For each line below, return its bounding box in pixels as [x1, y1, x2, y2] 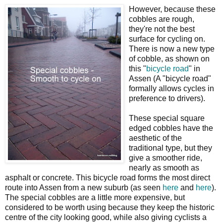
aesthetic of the [129, 133, 182, 142]
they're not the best [129, 24, 195, 33]
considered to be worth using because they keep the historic [5, 203, 215, 212]
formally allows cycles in [129, 84, 214, 93]
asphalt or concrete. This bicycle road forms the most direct [5, 173, 210, 182]
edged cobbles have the [129, 123, 213, 132]
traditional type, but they [129, 143, 212, 152]
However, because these [129, 4, 216, 13]
